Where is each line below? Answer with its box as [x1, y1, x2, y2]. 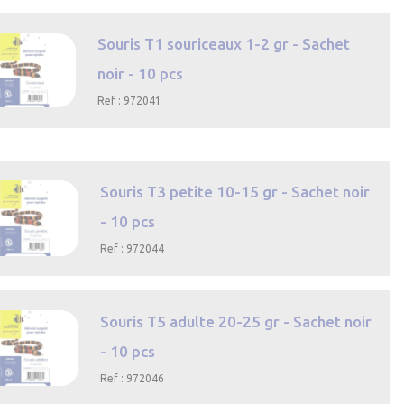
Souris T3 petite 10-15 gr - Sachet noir [100, 182, 371, 200]
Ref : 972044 [100, 242, 165, 254]
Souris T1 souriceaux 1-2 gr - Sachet [97, 34, 351, 52]
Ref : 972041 [97, 94, 162, 106]
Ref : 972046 [99, 372, 164, 384]
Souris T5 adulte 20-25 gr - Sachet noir [99, 312, 372, 330]
